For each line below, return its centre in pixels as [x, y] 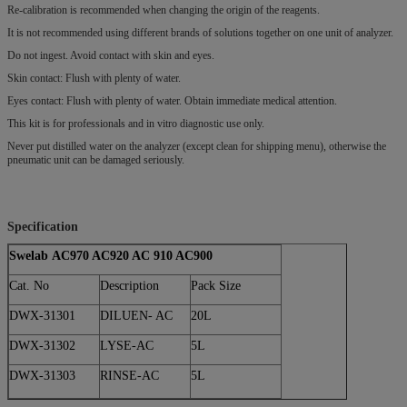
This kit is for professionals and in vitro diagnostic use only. [136, 123]
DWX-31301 [42, 315]
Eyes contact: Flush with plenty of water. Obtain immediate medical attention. [172, 100]
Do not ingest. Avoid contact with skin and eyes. [111, 55]
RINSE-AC [129, 375]
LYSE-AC [127, 345]
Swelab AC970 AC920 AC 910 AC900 [111, 255]
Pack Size [216, 285]
